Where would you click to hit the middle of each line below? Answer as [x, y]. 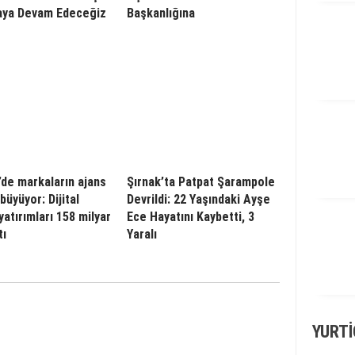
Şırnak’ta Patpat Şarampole [201, 181]
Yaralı [142, 234]
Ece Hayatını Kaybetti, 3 [191, 216]
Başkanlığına [161, 13]
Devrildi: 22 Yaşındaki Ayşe [198, 199]
